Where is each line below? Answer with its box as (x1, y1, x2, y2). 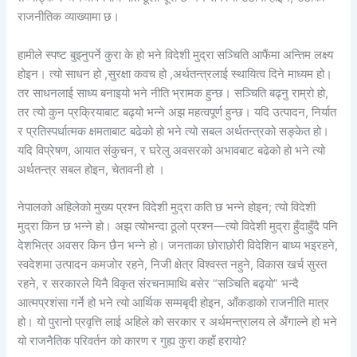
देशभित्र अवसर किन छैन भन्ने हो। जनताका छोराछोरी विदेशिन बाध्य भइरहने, (18, 238, 339, 253)
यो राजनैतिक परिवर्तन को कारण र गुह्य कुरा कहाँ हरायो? (18, 334, 247, 349)
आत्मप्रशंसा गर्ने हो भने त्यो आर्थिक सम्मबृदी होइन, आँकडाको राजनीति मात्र (18, 296, 330, 311)
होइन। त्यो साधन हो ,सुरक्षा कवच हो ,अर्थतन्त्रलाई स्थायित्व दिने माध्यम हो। (18, 66, 333, 81)
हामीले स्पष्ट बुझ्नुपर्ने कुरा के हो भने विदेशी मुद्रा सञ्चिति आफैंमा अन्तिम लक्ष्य (18, 47, 334, 62)
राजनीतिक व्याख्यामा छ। (18, 10, 120, 25)
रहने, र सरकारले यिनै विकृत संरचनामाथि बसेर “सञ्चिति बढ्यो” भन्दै (18, 277, 300, 292)
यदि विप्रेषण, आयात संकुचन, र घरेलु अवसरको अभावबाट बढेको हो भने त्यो (18, 143, 326, 158)
